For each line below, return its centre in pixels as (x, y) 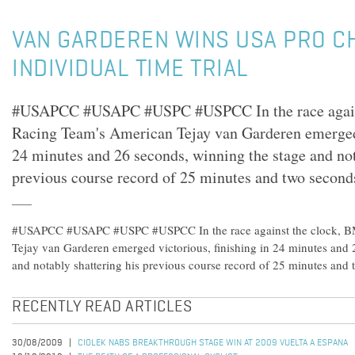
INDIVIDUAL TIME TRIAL (130, 70)
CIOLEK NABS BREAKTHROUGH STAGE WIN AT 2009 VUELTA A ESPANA (213, 343)
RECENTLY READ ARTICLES (102, 307)
